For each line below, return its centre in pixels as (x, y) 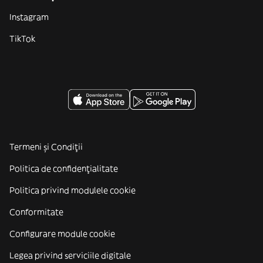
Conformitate (36, 212)
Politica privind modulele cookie (73, 190)
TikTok (22, 39)
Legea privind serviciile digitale (70, 255)
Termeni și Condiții (46, 147)
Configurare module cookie (62, 234)
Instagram (29, 17)
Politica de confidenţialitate (64, 168)
